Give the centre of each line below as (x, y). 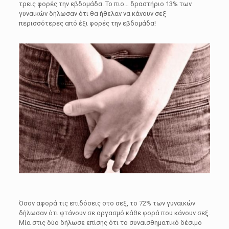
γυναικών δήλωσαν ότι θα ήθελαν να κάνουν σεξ (92, 14)
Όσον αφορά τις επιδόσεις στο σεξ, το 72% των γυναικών (107, 203)
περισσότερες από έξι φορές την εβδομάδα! (87, 24)
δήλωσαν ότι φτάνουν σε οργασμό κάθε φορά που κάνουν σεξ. (114, 213)
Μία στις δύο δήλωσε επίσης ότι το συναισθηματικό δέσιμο (110, 222)
